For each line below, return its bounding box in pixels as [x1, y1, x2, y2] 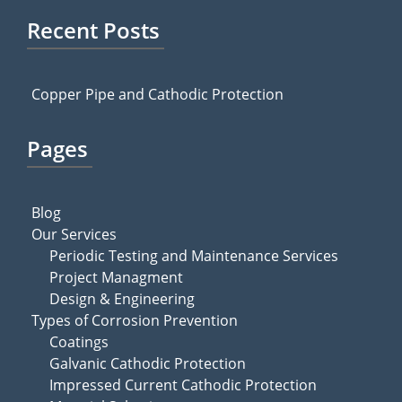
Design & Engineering [49, 289, 195, 309]
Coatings [49, 332, 109, 352]
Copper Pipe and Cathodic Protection [31, 84, 284, 104]
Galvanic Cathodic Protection [49, 354, 246, 373]
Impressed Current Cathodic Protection [49, 375, 317, 395]
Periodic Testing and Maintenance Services [49, 246, 338, 266]
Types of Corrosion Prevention [31, 310, 238, 330]
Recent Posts [27, 15, 160, 45]
